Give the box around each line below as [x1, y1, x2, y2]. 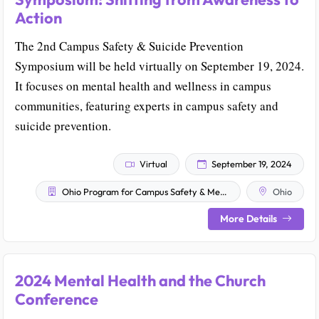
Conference [15, 289, 98, 310]
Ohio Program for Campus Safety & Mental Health [60, 185, 220, 197]
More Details [220, 212, 279, 226]
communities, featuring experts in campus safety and [15, 98, 278, 115]
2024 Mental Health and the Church [15, 271, 266, 291]
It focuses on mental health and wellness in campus [15, 78, 271, 95]
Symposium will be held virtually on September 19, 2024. [15, 58, 304, 75]
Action [15, 8, 62, 28]
